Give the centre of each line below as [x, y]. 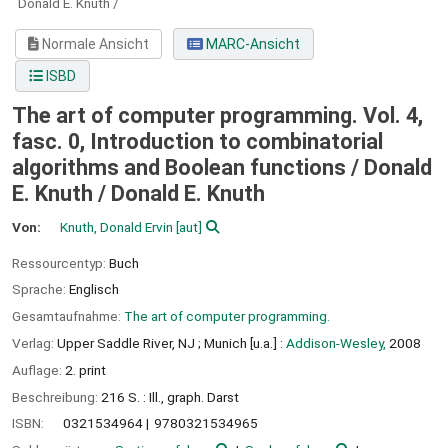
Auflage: [38, 369]
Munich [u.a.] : [243, 342]
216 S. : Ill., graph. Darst [170, 396]
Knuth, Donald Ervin [117, 226]
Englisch [94, 289]
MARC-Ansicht [251, 44]
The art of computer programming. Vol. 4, [217, 116]
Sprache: [40, 289]
